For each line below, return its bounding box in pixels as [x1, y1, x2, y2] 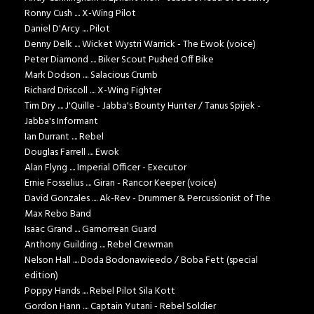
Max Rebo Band [25, 206, 91, 223]
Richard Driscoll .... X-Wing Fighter [25, 83, 161, 100]
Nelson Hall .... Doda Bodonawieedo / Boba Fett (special [25, 252, 258, 269]
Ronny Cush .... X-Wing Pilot [25, 6, 136, 22]
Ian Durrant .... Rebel [25, 129, 104, 146]
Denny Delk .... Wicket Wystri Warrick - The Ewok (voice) [25, 36, 256, 53]
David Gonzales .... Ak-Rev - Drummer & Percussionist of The [25, 191, 271, 207]
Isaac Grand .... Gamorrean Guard [25, 221, 156, 238]
